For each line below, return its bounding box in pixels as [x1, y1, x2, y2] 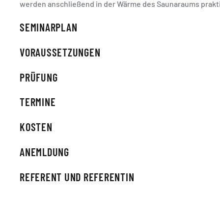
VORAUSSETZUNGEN [20, 45, 101, 58]
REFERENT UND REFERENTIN [20, 170, 135, 183]
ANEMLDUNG [20, 145, 69, 158]
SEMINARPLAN [20, 21, 78, 33]
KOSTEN [20, 120, 53, 134]
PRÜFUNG [20, 70, 58, 83]
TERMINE [20, 95, 56, 109]
